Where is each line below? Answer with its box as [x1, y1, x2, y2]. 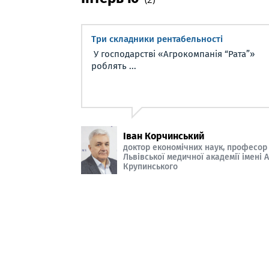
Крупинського [123, 161, 178, 172]
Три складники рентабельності [91, 34, 223, 44]
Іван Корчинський [123, 130, 204, 142]
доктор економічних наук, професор [123, 142, 267, 153]
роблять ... [91, 61, 136, 71]
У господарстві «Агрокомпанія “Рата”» [91, 49, 255, 59]
